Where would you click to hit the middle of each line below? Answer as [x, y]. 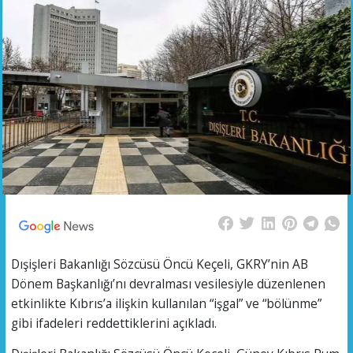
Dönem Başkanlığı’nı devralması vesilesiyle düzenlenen [168, 284]
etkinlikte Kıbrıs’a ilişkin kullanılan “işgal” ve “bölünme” [166, 304]
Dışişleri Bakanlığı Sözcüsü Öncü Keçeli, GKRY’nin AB [159, 264]
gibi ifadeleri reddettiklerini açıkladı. [113, 323]
